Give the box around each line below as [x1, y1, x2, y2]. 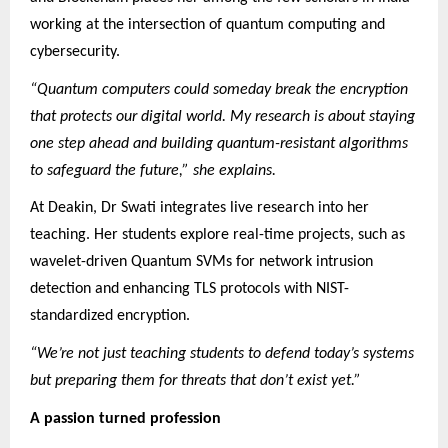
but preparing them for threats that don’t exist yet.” [30, 373, 361, 389]
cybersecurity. [30, 44, 128, 61]
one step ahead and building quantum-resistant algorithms [30, 135, 408, 152]
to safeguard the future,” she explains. [30, 162, 276, 179]
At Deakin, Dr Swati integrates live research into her [30, 200, 369, 217]
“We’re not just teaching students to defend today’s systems [30, 346, 414, 362]
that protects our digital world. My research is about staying [30, 108, 415, 125]
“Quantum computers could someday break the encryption [30, 81, 408, 98]
